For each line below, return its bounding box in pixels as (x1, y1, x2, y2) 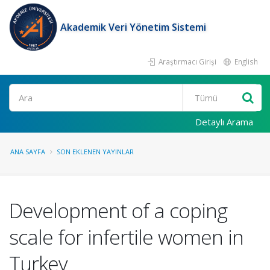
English (233, 57, 258, 66)
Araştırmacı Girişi (157, 57, 216, 66)
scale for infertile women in (9, 223, 243, 251)
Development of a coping (9, 196, 227, 224)
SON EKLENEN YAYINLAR (57, 147, 134, 156)
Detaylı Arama (195, 116, 253, 128)
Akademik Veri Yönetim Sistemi (60, 20, 206, 34)
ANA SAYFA (10, 147, 45, 156)
